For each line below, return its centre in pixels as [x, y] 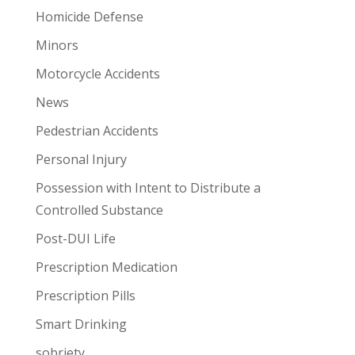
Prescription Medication [106, 267]
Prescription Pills [85, 296]
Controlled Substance [99, 210]
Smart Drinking [81, 324]
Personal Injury [81, 159]
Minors [57, 45]
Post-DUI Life [75, 239]
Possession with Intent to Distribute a [148, 188]
